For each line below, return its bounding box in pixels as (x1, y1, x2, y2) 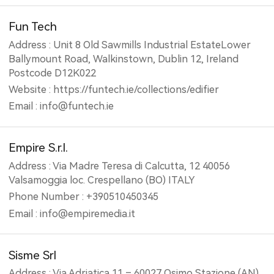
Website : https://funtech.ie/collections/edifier (9, 83, 220, 95)
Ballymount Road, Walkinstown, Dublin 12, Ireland (9, 53, 239, 65)
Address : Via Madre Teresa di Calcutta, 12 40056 (9, 160, 231, 172)
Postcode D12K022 (9, 67, 97, 79)
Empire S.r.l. (9, 141, 68, 155)
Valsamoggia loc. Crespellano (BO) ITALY (9, 174, 195, 186)
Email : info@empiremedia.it (9, 207, 136, 220)
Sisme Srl (9, 248, 57, 262)
